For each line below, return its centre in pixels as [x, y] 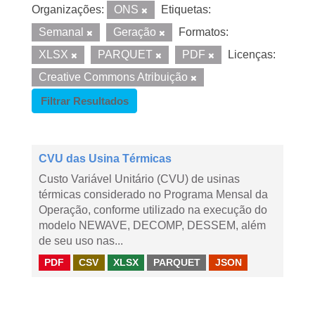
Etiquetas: [186, 9]
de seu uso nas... [81, 241]
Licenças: [252, 54]
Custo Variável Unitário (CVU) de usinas [139, 179]
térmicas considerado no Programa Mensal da [153, 194]
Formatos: [204, 32]
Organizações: [68, 9]
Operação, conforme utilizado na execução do [153, 210]
